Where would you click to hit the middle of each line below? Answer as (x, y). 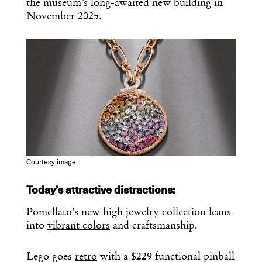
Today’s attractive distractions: (101, 190)
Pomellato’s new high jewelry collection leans (129, 213)
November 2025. (64, 17)
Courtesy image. (52, 162)
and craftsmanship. (154, 226)
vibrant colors (79, 226)
